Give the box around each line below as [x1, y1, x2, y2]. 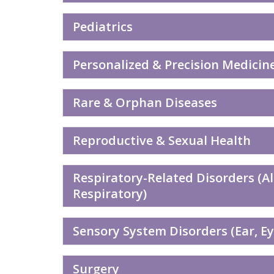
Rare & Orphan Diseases [73, 94, 217, 111]
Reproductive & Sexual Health [73, 132, 251, 149]
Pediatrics [73, 18, 133, 35]
